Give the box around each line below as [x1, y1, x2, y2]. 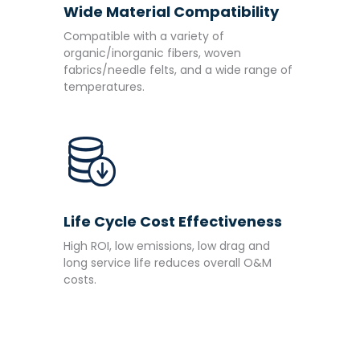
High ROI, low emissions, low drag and [63, 237, 270, 254]
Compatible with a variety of [63, 28, 224, 45]
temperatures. [63, 79, 145, 96]
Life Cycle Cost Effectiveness [63, 211, 282, 231]
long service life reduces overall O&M [63, 254, 272, 271]
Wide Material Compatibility [63, 2, 279, 22]
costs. [63, 271, 96, 288]
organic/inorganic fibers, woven [63, 45, 241, 62]
